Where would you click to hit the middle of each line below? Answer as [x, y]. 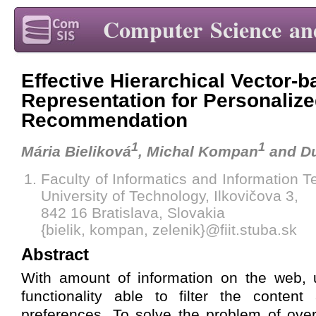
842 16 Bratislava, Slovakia [133, 212]
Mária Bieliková [76, 151]
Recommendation [104, 120]
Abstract [55, 254]
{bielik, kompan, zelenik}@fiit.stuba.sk [169, 229]
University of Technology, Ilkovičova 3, [170, 195]
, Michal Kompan [198, 151]
